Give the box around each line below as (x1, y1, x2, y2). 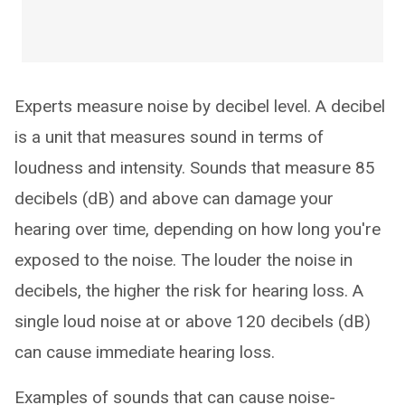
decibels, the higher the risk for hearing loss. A (14, 279, 363, 301)
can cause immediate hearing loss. (14, 341, 275, 363)
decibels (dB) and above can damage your (14, 187, 334, 209)
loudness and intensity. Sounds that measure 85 (14, 156, 375, 178)
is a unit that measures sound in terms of (14, 126, 324, 147)
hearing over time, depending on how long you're (14, 218, 381, 240)
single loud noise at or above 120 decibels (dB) (14, 310, 371, 332)
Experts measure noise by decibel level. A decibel (14, 95, 385, 117)
